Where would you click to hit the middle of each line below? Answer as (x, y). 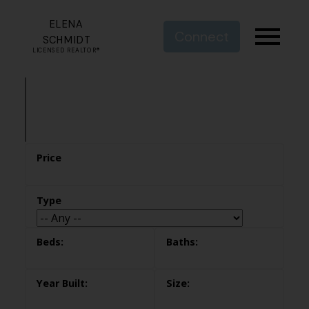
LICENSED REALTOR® (67, 50)
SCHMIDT (67, 40)
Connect (202, 37)
